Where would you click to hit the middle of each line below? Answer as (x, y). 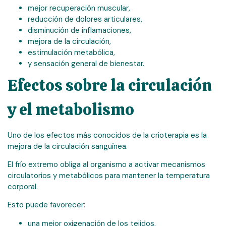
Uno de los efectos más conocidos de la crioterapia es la (107, 135)
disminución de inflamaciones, (79, 30)
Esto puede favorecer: (46, 205)
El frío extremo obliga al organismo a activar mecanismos (106, 165)
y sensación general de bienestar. (86, 63)
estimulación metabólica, (71, 52)
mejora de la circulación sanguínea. (68, 146)
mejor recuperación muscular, (79, 8)
